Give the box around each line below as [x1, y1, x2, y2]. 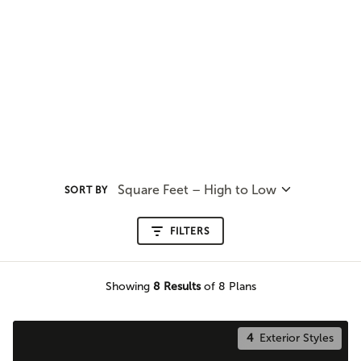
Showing [105, 280, 153, 293]
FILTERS [170, 225, 210, 237]
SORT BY [64, 184, 109, 196]
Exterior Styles [252, 332, 334, 345]
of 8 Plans [200, 280, 256, 293]
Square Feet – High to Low [117, 182, 276, 197]
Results [160, 280, 201, 293]
